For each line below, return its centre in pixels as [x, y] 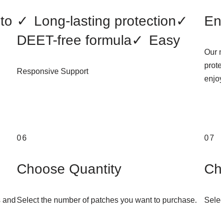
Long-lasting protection [105, 21]
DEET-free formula [74, 40]
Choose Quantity [69, 169]
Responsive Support [53, 71]
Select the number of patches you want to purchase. [107, 200]
